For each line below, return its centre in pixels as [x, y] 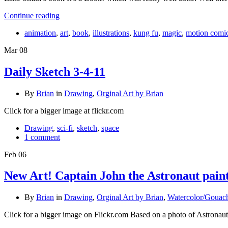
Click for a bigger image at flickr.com [64, 110]
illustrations [111, 33]
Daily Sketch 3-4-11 [55, 72]
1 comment [42, 137]
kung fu [146, 33]
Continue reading [32, 15]
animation [40, 33]
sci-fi [65, 128]
